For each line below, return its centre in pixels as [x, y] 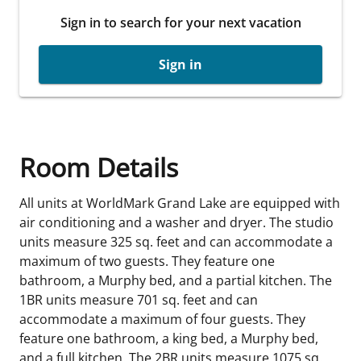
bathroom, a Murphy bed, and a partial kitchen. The [176, 280]
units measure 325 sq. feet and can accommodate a [176, 241]
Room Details [99, 167]
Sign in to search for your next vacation [180, 22]
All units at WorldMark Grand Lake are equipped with [180, 203]
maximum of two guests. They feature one [147, 261]
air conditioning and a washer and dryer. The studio [176, 222]
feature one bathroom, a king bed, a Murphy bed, [169, 338]
